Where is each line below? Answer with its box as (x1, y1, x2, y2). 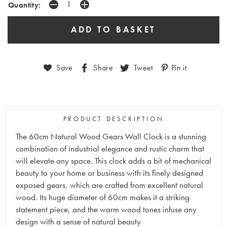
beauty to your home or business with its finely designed (16, 167, 203, 178)
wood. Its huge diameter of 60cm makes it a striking (16, 192, 190, 203)
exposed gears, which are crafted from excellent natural (16, 179, 203, 191)
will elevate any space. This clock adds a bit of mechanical (16, 155, 211, 166)
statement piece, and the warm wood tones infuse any (16, 204, 197, 215)
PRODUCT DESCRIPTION (63, 114, 164, 123)
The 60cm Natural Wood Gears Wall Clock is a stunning (16, 131, 206, 142)
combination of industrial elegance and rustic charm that (16, 143, 204, 154)
